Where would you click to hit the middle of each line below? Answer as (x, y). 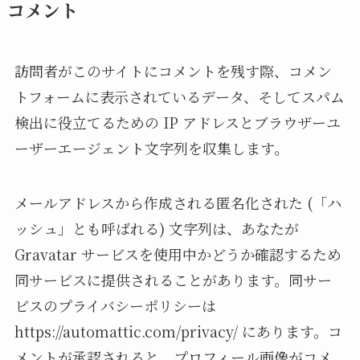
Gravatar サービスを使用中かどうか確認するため (178, 254)
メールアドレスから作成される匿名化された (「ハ (178, 203)
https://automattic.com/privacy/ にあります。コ (178, 331)
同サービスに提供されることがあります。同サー (173, 280)
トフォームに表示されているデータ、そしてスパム (179, 97)
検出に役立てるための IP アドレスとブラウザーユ (177, 123)
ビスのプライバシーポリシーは (115, 306)
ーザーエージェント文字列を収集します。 (151, 148)
